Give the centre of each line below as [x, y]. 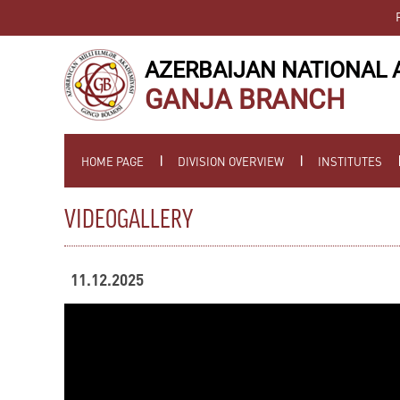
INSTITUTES [350, 161]
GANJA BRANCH [245, 100]
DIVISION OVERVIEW [231, 161]
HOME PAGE [112, 161]
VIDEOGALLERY [129, 220]
